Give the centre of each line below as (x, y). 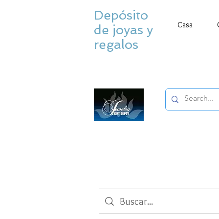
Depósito (121, 15)
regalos (116, 44)
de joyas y (123, 30)
